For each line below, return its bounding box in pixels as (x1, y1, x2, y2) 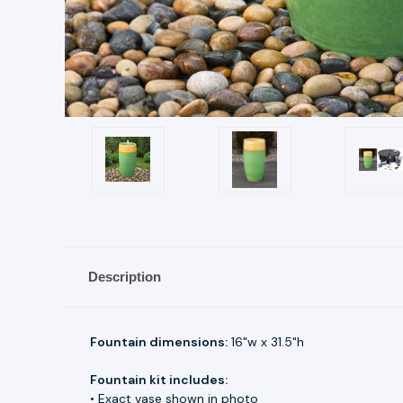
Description (87, 268, 161, 284)
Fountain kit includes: (90, 371, 228, 388)
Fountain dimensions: (90, 333, 228, 350)
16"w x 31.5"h (228, 333, 304, 350)
